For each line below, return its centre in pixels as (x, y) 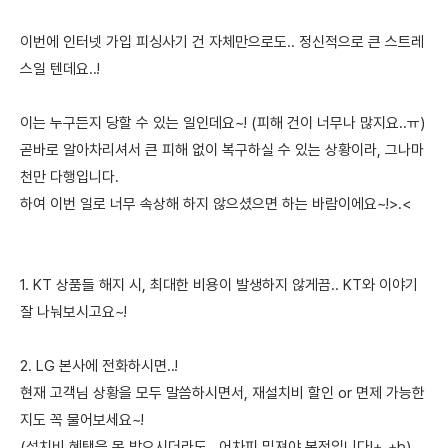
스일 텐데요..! (60, 69)
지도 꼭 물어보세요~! (82, 420)
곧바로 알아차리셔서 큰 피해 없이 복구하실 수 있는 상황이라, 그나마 (222, 150)
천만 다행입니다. (69, 177)
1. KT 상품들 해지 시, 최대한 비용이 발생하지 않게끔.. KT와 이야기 (219, 285)
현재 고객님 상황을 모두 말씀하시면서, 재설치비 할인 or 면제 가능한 (222, 393)
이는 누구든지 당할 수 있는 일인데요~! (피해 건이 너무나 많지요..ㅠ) (222, 123)
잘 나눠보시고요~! (73, 312)
